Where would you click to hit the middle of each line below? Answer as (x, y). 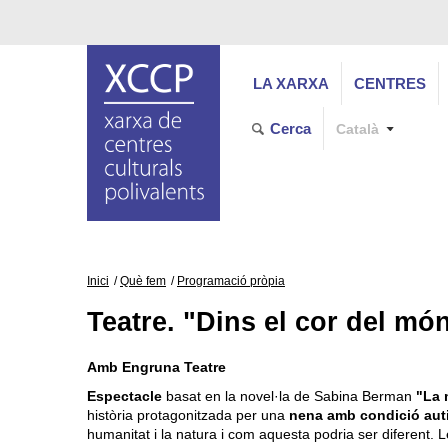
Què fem (143, 281)
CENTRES (390, 83)
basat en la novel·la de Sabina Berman (289, 396)
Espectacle (124, 396)
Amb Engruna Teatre (156, 367)
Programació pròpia (231, 281)
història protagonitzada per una (188, 415)
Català (357, 129)
